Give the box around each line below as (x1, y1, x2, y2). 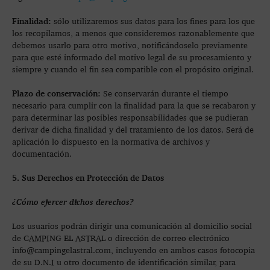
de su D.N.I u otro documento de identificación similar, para (12, 257, 236, 267)
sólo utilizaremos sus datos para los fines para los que (51, 16, 255, 26)
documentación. (12, 148, 72, 159)
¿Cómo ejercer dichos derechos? (12, 196, 134, 207)
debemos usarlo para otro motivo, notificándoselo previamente (12, 40, 248, 50)
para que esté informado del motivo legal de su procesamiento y (12, 52, 251, 62)
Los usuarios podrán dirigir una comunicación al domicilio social (12, 221, 252, 231)
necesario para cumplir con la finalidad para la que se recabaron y (12, 100, 256, 110)
